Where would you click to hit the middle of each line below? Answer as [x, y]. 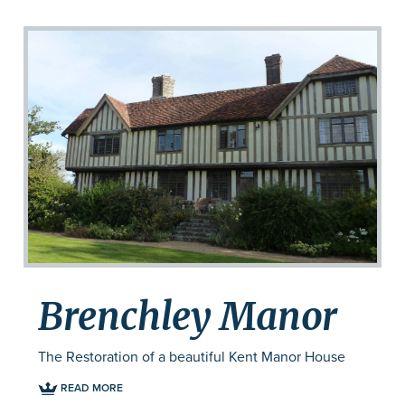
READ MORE [90, 387]
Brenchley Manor [187, 317]
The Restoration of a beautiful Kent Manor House [191, 357]
